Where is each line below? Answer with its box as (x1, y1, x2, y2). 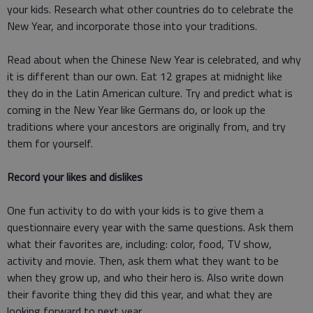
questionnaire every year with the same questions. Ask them (7, 219, 293, 236)
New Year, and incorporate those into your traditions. (7, 17, 257, 35)
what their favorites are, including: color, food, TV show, (7, 235, 272, 253)
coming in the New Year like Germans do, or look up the (7, 101, 265, 119)
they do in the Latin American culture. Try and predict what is (7, 85, 293, 102)
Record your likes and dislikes (7, 168, 143, 186)
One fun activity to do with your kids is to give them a (7, 202, 263, 219)
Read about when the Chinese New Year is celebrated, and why (7, 51, 301, 68)
